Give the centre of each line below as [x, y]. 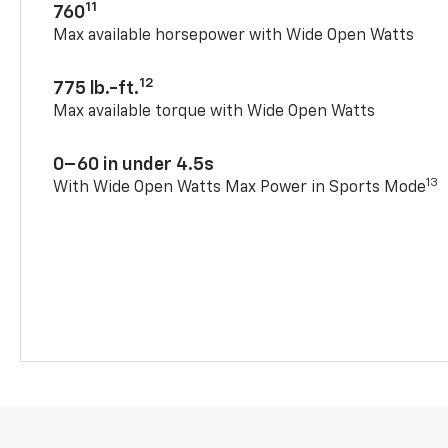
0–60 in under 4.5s [134, 164]
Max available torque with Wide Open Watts [214, 111]
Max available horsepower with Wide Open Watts [234, 35]
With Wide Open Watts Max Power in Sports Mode [240, 187]
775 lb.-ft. [96, 88]
